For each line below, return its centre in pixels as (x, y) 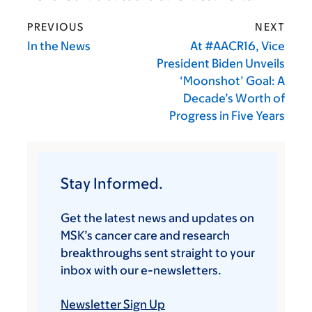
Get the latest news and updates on (157, 218)
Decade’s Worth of (234, 98)
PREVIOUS (56, 26)
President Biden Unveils (221, 63)
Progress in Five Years (227, 115)
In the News (59, 46)
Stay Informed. (112, 183)
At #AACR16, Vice (237, 46)
